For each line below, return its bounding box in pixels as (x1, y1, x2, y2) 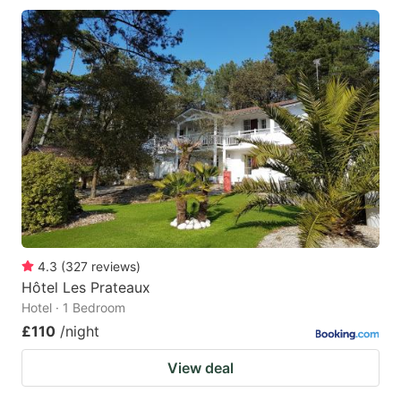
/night (60, 322, 99, 341)
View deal (167, 359, 234, 378)
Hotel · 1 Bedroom (21, 300, 125, 316)
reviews (91, 259, 136, 275)
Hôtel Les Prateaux (21, 278, 150, 297)
